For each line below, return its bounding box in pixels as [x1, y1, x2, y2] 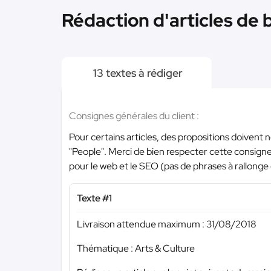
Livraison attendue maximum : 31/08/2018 [77, 217, 256, 230]
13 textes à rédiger [91, 66, 183, 80]
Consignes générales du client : [69, 109, 199, 122]
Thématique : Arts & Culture [77, 241, 195, 255]
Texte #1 [77, 192, 112, 204]
